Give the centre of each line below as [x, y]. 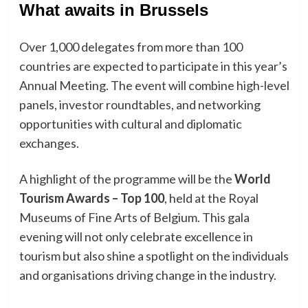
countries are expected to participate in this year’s [153, 66]
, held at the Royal [211, 198]
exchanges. [49, 143]
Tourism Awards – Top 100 [91, 198]
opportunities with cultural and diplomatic [130, 124]
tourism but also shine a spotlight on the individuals [154, 256]
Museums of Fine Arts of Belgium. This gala [134, 218]
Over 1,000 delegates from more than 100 [131, 47]
